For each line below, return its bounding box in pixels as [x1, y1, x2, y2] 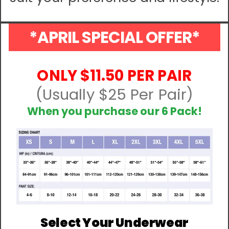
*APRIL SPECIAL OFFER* [29, 26, 200, 49]
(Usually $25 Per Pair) [35, 84, 194, 105]
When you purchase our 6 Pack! [27, 104, 202, 119]
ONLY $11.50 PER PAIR [37, 65, 192, 86]
